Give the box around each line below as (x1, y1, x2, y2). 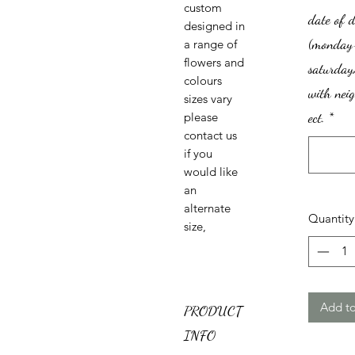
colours (184, 73, 222, 89)
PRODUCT (184, 302, 242, 320)
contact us (184, 128, 237, 143)
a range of (184, 36, 237, 52)
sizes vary (184, 91, 232, 107)
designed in (184, 18, 245, 34)
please (184, 109, 218, 125)
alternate (184, 200, 231, 216)
